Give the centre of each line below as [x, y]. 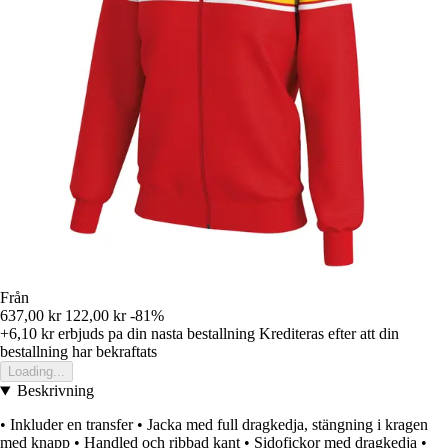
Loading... [36, 372]
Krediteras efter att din [329, 334]
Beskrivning [55, 391]
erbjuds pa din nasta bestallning [154, 334]
